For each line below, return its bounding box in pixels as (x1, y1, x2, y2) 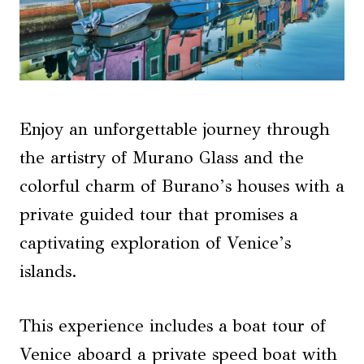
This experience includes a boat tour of (19, 315, 326, 337)
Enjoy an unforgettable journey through (19, 119, 330, 141)
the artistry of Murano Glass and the (19, 147, 304, 169)
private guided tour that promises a (19, 204, 298, 226)
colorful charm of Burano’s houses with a (19, 175, 344, 197)
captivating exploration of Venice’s (19, 232, 291, 254)
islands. (19, 261, 77, 283)
